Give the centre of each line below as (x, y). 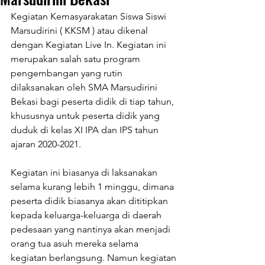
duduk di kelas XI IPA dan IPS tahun (86, 130)
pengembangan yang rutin (68, 73)
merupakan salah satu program (77, 59)
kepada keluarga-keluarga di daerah (87, 215)
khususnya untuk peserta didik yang (86, 116)
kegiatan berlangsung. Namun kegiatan (95, 258)
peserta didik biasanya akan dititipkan (91, 201)
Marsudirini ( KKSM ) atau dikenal (80, 30)
